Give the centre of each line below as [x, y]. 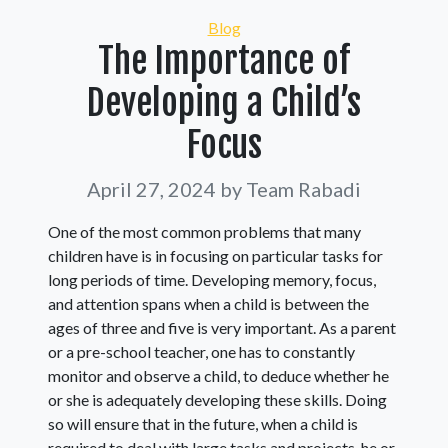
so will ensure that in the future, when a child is [203, 424]
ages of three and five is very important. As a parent [222, 328]
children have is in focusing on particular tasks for [215, 256]
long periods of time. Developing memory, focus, [212, 280]
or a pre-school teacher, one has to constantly [201, 352]
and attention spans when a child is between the [208, 304]
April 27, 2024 [153, 189]
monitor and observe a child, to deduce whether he [218, 376]
